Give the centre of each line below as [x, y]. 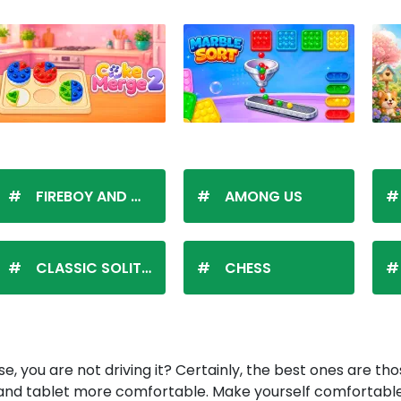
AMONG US [264, 196]
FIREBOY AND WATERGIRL [83, 196]
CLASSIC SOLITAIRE [89, 268]
